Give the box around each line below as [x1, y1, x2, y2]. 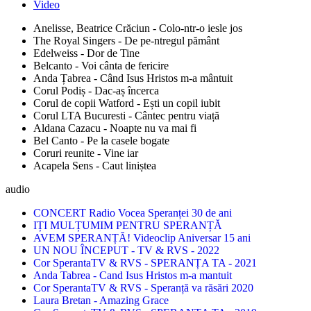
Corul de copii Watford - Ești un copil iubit [33, 96, 220, 109]
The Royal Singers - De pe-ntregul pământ [33, 34, 219, 47]
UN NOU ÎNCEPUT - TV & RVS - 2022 [33, 244, 219, 256]
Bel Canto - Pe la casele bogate [33, 134, 169, 146]
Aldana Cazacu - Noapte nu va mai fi [33, 121, 196, 134]
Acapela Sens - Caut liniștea [33, 159, 156, 171]
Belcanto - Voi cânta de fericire [33, 59, 169, 72]
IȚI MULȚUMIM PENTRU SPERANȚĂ [33, 219, 222, 231]
